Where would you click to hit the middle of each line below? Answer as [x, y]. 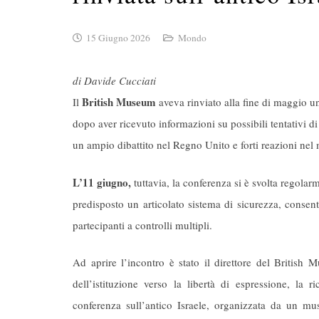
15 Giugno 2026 [119, 38]
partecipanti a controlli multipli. [142, 225]
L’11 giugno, [102, 182]
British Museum [119, 102]
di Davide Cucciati [114, 81]
